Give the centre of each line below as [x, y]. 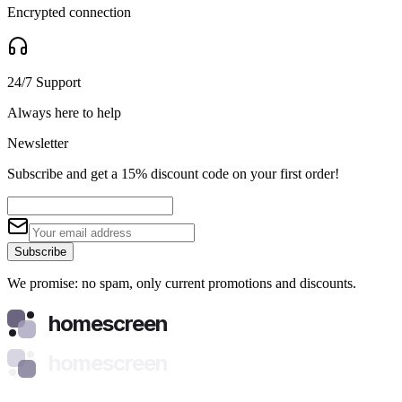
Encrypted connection [69, 12]
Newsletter [38, 143]
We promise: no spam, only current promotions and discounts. [182, 283]
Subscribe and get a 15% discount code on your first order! [173, 173]
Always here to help [64, 112]
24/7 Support [44, 82]
